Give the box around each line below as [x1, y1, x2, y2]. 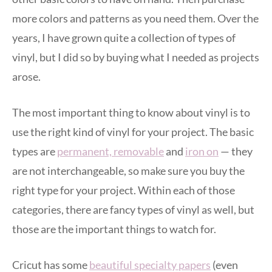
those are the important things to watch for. [12, 222, 216, 236]
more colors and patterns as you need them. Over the [12, 12, 259, 25]
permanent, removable [57, 144, 164, 158]
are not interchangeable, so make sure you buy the [12, 164, 245, 178]
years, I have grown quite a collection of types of [12, 31, 236, 45]
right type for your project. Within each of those [12, 183, 235, 197]
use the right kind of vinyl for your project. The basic [12, 125, 254, 139]
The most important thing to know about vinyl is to [12, 106, 250, 120]
